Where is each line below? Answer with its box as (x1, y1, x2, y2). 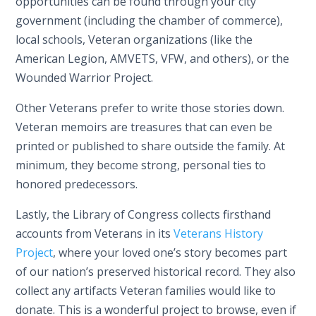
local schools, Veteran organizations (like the (16, 31, 253, 47)
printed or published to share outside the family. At (16, 138, 286, 154)
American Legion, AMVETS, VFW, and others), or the (16, 50, 290, 66)
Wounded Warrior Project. (16, 69, 154, 85)
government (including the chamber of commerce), (16, 12, 284, 28)
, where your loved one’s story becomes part (53, 244, 288, 260)
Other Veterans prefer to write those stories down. (16, 99, 285, 116)
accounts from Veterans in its (16, 225, 174, 241)
